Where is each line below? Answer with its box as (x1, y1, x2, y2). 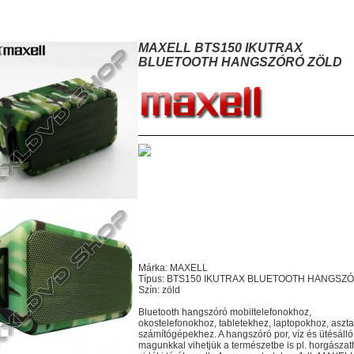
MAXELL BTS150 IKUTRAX (138, 41, 303, 55)
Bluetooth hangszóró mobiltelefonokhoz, (138, 307, 311, 318)
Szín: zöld (138, 284, 180, 296)
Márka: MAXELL (138, 262, 208, 273)
